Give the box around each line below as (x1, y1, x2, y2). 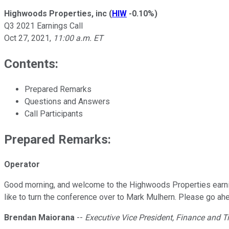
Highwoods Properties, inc (4, 8, 107, 18)
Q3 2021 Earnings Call (4, 20, 83, 31)
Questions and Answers (25, 96, 110, 106)
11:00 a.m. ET (53, 33, 103, 43)
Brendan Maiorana (4, 213, 75, 223)
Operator (4, 159, 40, 170)
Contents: (4, 56, 58, 71)
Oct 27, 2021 (4, 33, 50, 43)
